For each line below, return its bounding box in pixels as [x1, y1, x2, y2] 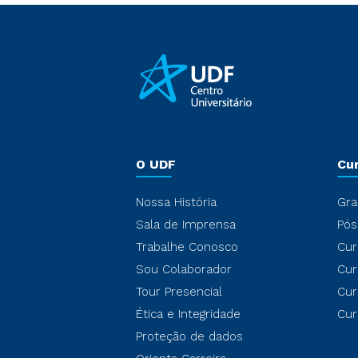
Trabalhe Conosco [136, 240, 238, 254]
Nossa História [136, 195, 217, 209]
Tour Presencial [136, 284, 222, 299]
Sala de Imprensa [136, 217, 236, 232]
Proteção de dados [136, 329, 243, 344]
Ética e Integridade [136, 307, 241, 321]
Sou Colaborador [136, 262, 232, 276]
